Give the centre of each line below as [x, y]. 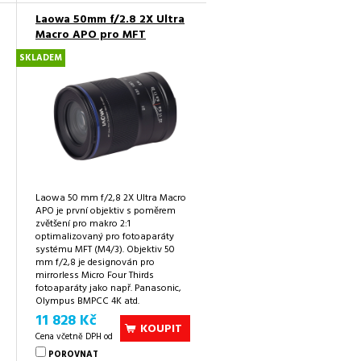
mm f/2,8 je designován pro [95, 262]
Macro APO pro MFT [91, 35]
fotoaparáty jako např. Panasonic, [108, 288]
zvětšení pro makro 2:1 [83, 224]
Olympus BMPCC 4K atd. [87, 301]
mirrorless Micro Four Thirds [95, 275]
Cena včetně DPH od [74, 337]
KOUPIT [162, 329]
